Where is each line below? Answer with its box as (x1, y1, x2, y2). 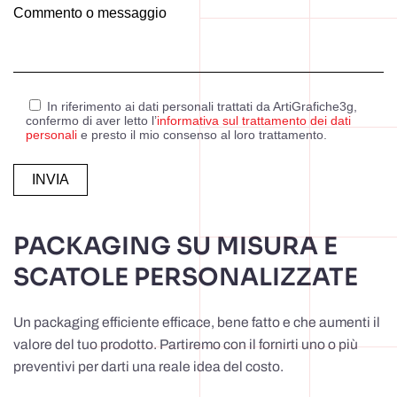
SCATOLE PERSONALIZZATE (13, 262, 358, 293)
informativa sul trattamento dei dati (157, 113, 351, 128)
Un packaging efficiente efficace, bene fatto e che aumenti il (13, 315, 380, 331)
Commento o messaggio (13, 5, 167, 21)
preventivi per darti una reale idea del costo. (13, 359, 284, 375)
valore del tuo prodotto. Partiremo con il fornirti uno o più (13, 337, 358, 353)
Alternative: (13, 217, 87, 233)
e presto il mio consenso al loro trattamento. (77, 128, 327, 143)
